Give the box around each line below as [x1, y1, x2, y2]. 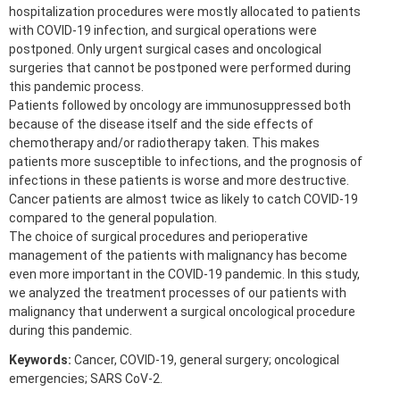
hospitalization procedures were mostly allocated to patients [9, 4, 361, 19]
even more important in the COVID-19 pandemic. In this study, [9, 266, 360, 281]
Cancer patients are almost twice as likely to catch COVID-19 [9, 191, 358, 206]
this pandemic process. [9, 79, 144, 94]
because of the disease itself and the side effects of [9, 116, 313, 131]
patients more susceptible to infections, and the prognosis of [9, 154, 362, 169]
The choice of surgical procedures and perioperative [9, 229, 308, 244]
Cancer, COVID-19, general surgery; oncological [71, 352, 339, 367]
